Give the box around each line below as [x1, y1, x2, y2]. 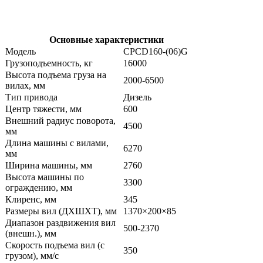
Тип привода [5, 92, 58, 102]
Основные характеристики [49, 34, 164, 45]
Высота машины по [5, 171, 84, 182]
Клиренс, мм [5, 194, 56, 204]
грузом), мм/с [5, 250, 59, 261]
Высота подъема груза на [5, 69, 106, 80]
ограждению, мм [5, 182, 72, 193]
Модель [5, 46, 36, 56]
